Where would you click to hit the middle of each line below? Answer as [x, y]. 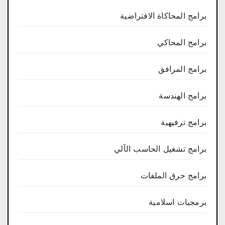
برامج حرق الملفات [173, 175]
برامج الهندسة [183, 95]
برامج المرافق [182, 69]
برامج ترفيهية [184, 122]
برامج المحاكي [182, 42]
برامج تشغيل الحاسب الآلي [160, 149]
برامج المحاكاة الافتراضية [163, 16]
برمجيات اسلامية [178, 202]
